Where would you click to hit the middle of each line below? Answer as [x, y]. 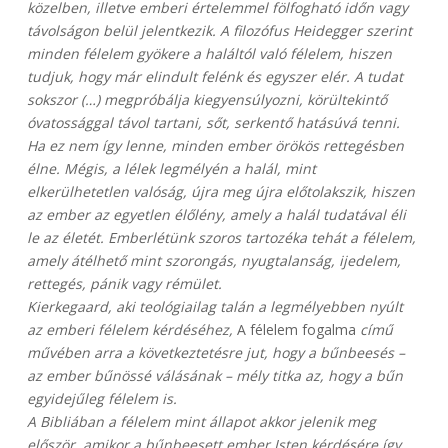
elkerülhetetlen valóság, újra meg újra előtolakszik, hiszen [220, 192]
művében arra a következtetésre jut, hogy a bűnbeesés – [215, 353]
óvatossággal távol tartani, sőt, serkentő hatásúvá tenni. [213, 123]
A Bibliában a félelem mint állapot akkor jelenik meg [201, 422]
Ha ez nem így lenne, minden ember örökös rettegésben [215, 146]
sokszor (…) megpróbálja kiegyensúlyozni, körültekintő [206, 100]
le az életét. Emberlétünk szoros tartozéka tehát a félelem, [221, 238]
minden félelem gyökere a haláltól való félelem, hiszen [209, 54]
